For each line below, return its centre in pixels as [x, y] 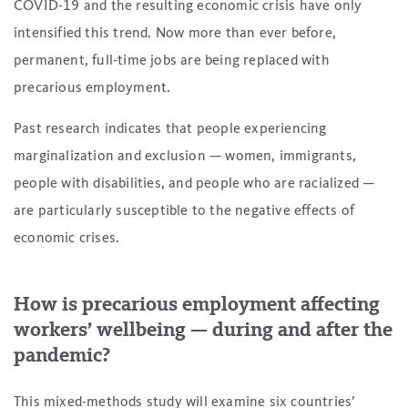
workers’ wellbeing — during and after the [203, 330]
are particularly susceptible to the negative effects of [184, 211]
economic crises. [67, 238]
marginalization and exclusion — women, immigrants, [185, 156]
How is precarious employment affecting [197, 305]
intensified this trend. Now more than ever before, [175, 33]
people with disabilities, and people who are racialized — [194, 184]
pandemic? [62, 356]
